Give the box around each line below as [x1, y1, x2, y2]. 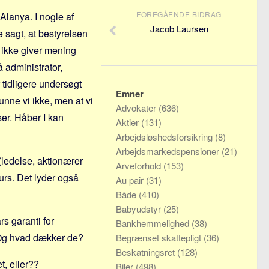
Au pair [116, 174, 146, 186]
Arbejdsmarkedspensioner [116, 145, 222, 157]
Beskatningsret [116, 246, 177, 258]
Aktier [116, 116, 141, 128]
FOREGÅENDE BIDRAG [136, 9, 222, 19]
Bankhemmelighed [116, 217, 192, 229]
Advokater [116, 101, 159, 114]
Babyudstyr [116, 202, 163, 215]
